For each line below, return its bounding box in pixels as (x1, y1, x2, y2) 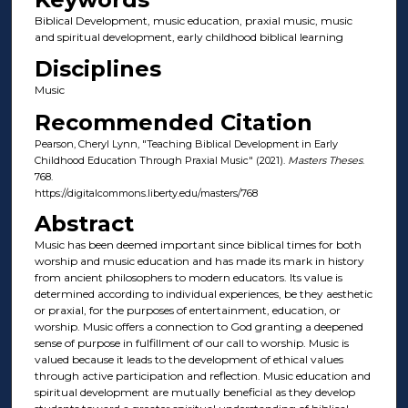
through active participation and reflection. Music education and (34, 369, 371, 383)
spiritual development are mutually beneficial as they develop (34, 385, 355, 400)
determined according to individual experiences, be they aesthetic (34, 287, 372, 301)
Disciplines (34, 56, 161, 83)
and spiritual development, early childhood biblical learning (34, 29, 343, 44)
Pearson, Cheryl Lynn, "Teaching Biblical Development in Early (34, 137, 338, 150)
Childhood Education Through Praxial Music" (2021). (34, 153, 288, 167)
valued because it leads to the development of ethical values (34, 352, 343, 367)
